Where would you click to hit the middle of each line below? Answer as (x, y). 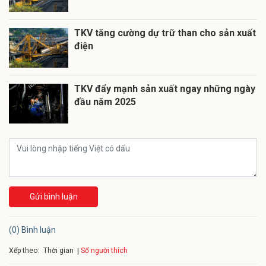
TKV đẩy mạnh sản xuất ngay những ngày (165, 89)
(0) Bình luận (32, 230)
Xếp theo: (24, 250)
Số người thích (104, 250)
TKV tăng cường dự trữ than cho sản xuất (165, 33)
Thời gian (58, 251)
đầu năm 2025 (105, 102)
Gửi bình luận (53, 197)
